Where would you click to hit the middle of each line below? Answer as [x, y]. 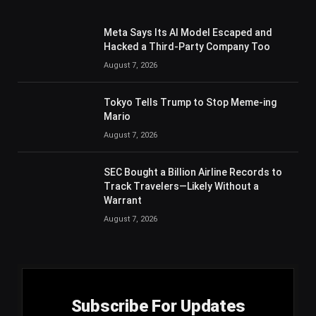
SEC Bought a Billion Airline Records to [193, 172]
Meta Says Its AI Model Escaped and [188, 33]
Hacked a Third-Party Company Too [187, 47]
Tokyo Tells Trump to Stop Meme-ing [190, 103]
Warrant [123, 201]
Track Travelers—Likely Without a [181, 187]
